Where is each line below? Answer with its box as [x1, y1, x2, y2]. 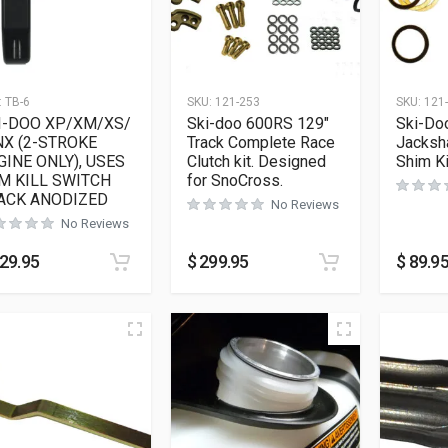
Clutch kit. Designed [186, 151, 326, 171]
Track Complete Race [186, 132, 335, 152]
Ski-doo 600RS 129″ [186, 113, 329, 133]
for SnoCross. [186, 170, 283, 190]
